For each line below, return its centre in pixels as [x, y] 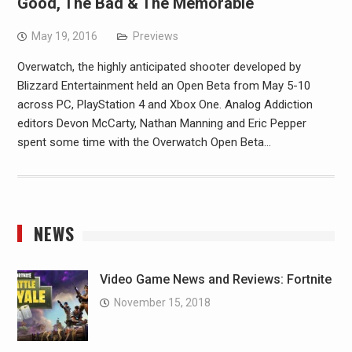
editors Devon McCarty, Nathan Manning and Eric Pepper [161, 123]
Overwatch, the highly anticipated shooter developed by [159, 66]
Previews [155, 36]
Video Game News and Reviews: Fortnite [215, 279]
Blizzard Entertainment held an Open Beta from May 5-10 [163, 85]
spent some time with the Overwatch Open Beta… [144, 142]
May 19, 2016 [64, 36]
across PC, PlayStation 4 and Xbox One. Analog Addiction [165, 104]
